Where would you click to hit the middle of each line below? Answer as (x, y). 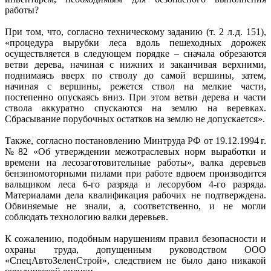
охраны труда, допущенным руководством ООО (135, 249)
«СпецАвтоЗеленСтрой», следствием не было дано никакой (135, 260)
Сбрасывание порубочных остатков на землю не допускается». (135, 119)
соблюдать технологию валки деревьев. (87, 217)
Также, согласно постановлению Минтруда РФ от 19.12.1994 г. (135, 140)
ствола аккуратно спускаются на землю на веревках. (135, 108)
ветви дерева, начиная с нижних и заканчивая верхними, (135, 64)
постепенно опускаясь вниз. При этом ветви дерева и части (135, 97)
